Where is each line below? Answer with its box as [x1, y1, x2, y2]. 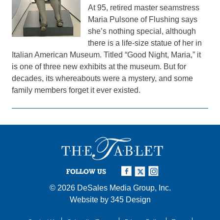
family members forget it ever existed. [12, 86, 141, 94]
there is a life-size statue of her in [88, 39, 202, 47]
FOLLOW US [66, 167, 106, 175]
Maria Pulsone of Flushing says [88, 15, 198, 24]
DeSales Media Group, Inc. [77, 183, 171, 192]
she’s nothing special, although [88, 27, 196, 35]
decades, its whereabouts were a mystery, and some [12, 74, 193, 82]
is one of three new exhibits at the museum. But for [12, 62, 187, 71]
